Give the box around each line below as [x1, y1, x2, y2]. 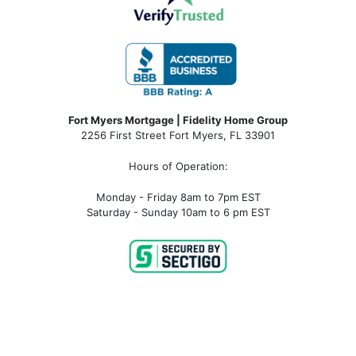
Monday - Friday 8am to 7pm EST [95, 191, 261, 204]
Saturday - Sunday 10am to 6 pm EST [86, 206, 270, 219]
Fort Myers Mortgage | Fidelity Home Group [68, 114, 288, 127]
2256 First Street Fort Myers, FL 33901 [81, 129, 275, 142]
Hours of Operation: [128, 160, 228, 173]
